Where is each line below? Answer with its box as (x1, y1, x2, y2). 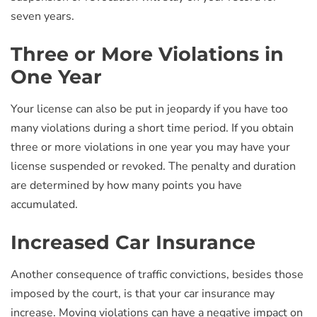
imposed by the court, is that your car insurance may (11, 286, 275, 301)
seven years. (11, 8, 74, 24)
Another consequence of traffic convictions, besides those (11, 267, 304, 282)
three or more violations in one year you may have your (11, 139, 290, 155)
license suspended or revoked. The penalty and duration (11, 158, 296, 174)
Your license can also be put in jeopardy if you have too (11, 101, 288, 117)
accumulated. (11, 197, 78, 212)
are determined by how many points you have (11, 178, 242, 193)
